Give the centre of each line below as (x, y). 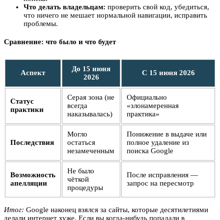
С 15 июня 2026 (168, 73)
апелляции (29, 183)
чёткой (78, 179)
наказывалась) (90, 114)
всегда (77, 106)
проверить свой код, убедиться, (157, 7)
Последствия (32, 143)
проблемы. (41, 24)
